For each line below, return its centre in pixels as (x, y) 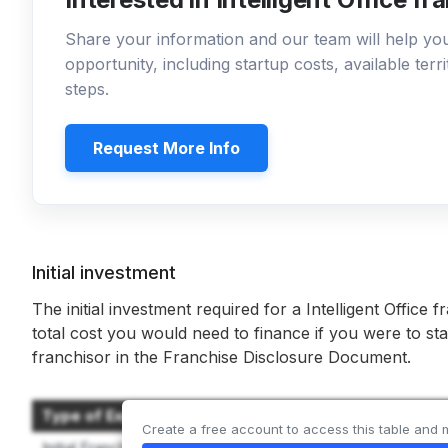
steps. (87, 89)
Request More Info (166, 148)
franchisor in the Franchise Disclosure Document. (221, 357)
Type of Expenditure (120, 415)
